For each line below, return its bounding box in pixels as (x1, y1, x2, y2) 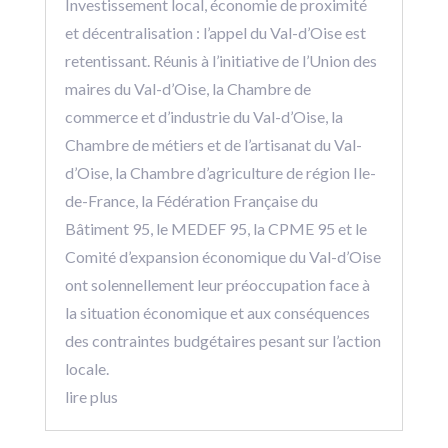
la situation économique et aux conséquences (64, 303, 370, 323)
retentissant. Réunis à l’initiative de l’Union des (64, 51, 377, 71)
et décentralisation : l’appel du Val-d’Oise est (64, 23, 366, 43)
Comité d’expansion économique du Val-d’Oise (64, 247, 381, 267)
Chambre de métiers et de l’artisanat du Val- (64, 135, 362, 155)
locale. (64, 359, 109, 379)
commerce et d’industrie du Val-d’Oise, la (64, 107, 343, 127)
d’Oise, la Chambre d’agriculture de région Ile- (64, 163, 376, 183)
